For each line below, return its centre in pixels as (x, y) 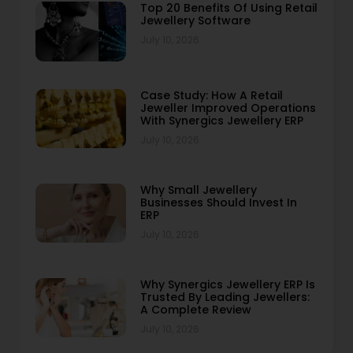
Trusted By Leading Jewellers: (225, 297)
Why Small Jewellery (198, 190)
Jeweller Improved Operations (228, 108)
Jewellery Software (195, 21)
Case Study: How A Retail (211, 95)
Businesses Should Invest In (218, 202)
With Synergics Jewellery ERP (221, 120)
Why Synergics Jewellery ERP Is (227, 284)
